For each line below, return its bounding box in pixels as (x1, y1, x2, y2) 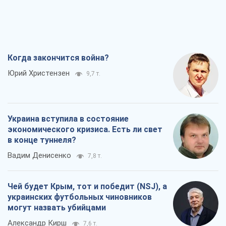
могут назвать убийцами (8, 203, 106, 213)
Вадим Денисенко (8, 151, 71, 160)
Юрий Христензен (8, 69, 70, 78)
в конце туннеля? (8, 135, 76, 145)
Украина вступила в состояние (8, 114, 129, 124)
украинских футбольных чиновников (8, 192, 152, 202)
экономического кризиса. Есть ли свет (8, 125, 162, 135)
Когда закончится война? (8, 53, 109, 63)
